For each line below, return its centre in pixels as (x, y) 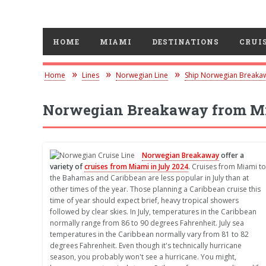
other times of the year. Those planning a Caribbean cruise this (155, 189)
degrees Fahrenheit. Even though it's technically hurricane (146, 246)
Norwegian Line (142, 75)
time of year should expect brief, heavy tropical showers (144, 201)
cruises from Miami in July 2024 (136, 167)
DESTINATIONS (186, 42)
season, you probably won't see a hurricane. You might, (143, 257)
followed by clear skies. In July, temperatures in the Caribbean (153, 212)
